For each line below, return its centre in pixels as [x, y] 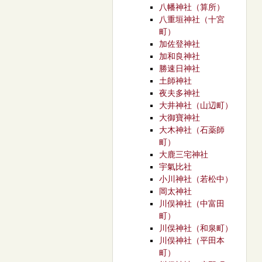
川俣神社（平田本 [192, 240]
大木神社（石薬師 [192, 130]
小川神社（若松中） [196, 179]
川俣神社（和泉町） [196, 228]
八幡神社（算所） [192, 7]
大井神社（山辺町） [196, 105]
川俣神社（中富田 [192, 204]
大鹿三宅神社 [184, 154]
